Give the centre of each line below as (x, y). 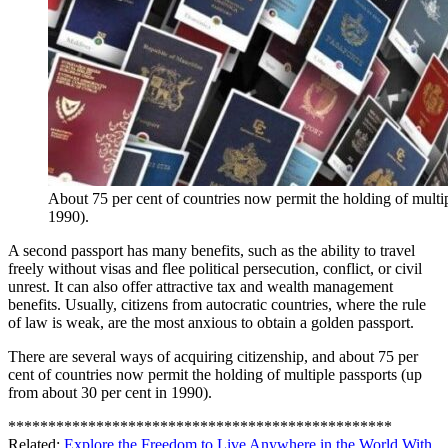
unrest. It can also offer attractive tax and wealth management (200, 286)
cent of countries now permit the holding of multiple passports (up (215, 374)
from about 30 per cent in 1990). (110, 392)
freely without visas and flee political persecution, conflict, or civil (215, 268)
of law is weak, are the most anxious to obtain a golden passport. (211, 322)
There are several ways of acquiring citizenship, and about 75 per (213, 356)
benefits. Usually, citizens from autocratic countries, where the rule (217, 304)
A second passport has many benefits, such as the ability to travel (211, 250)
